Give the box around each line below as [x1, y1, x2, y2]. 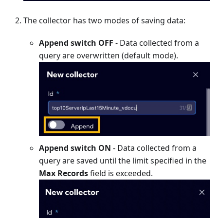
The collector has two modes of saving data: [23, 15, 185, 26]
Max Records [39, 167, 88, 179]
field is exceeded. [88, 167, 153, 179]
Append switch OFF [39, 37, 113, 48]
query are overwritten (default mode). [39, 50, 178, 61]
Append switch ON [39, 142, 111, 153]
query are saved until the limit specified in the [39, 155, 206, 166]
